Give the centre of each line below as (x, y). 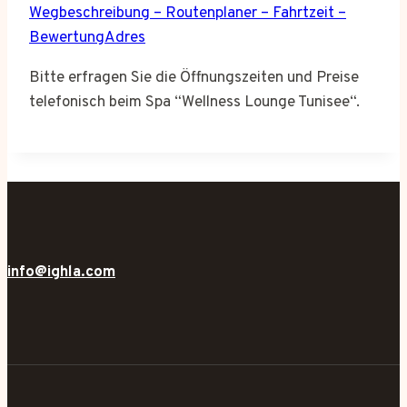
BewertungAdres (87, 39)
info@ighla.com (61, 273)
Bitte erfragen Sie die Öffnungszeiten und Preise (194, 79)
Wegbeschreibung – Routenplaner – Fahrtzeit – (188, 14)
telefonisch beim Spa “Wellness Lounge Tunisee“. (194, 103)
